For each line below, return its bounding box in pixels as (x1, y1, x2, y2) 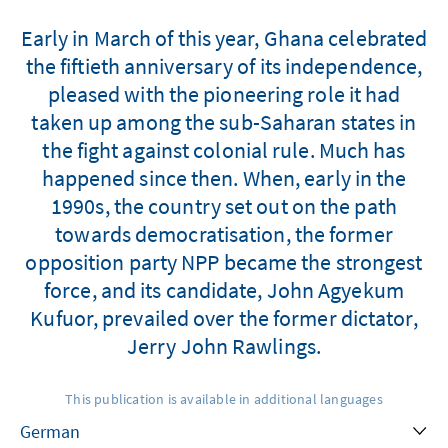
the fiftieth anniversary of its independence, (25, 52, 423, 80)
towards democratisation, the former (55, 220, 393, 248)
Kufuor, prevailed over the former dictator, (30, 304, 418, 332)
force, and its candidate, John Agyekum (44, 276, 404, 304)
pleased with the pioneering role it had (47, 80, 401, 108)
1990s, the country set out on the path (51, 192, 397, 220)
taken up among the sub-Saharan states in (31, 108, 417, 136)
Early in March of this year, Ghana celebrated (20, 24, 428, 52)
